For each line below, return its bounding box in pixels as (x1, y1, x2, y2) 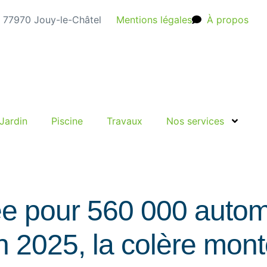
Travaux (107, 115, 142, 127)
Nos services (166, 115, 224, 127)
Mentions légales (116, 14, 192, 26)
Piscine (51, 115, 83, 127)
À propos (207, 14, 249, 26)
